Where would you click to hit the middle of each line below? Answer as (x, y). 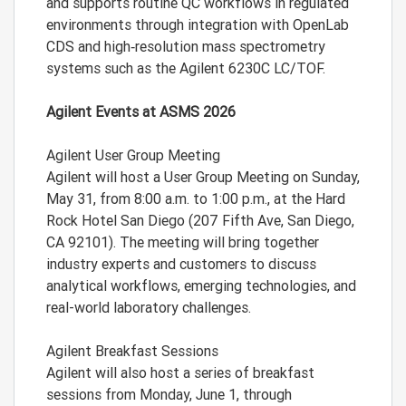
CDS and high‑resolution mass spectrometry (186, 46)
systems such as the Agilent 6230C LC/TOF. (186, 68)
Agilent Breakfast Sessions (134, 351)
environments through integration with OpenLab (198, 24)
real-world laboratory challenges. (149, 307)
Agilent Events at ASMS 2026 (141, 111)
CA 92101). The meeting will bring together (183, 242)
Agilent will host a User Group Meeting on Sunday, (203, 177)
